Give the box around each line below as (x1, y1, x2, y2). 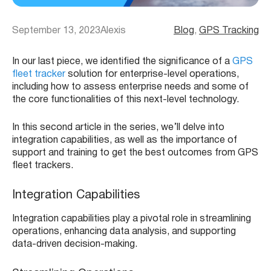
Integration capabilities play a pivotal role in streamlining (12, 215, 251, 224)
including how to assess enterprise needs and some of (12, 83, 249, 92)
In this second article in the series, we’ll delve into (12, 123, 224, 132)
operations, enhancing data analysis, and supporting (12, 227, 236, 237)
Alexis (100, 27, 126, 36)
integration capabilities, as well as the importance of (12, 136, 237, 145)
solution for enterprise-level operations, (65, 70, 239, 79)
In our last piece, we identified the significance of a (12, 57, 232, 67)
